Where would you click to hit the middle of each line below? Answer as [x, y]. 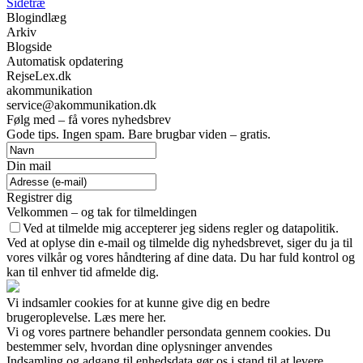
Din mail [29, 165]
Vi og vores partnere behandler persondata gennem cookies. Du [169, 331]
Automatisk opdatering [65, 61]
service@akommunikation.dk [81, 105]
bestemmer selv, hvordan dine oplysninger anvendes [139, 346]
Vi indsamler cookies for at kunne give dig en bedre [138, 302]
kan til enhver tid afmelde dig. [83, 271]
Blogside [29, 46]
